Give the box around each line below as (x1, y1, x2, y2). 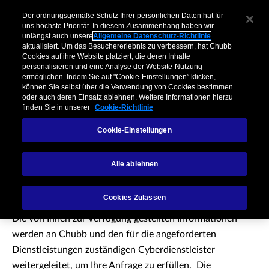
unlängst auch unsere (22, 32, 94, 41)
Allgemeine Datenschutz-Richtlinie (93, 32, 211, 41)
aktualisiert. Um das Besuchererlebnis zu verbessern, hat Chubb (22, 42, 232, 51)
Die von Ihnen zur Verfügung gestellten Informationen (12, 214, 237, 223)
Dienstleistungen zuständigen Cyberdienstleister (12, 245, 215, 255)
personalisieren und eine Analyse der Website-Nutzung (22, 62, 203, 71)
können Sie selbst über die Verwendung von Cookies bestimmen (22, 83, 234, 92)
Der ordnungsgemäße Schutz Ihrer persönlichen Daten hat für (22, 11, 224, 20)
